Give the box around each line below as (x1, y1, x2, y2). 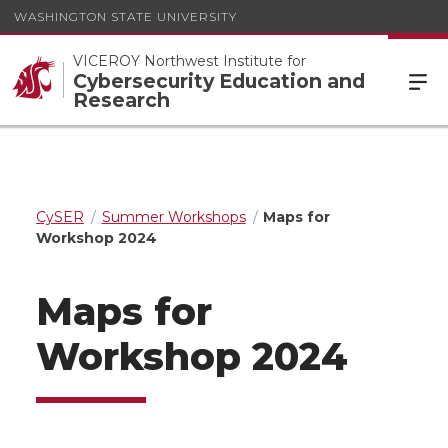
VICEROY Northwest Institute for (73, 51, 306, 70)
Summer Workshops (101, 208, 246, 226)
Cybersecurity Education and (73, 68, 365, 93)
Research (73, 87, 170, 112)
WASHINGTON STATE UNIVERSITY (14, 8, 237, 24)
